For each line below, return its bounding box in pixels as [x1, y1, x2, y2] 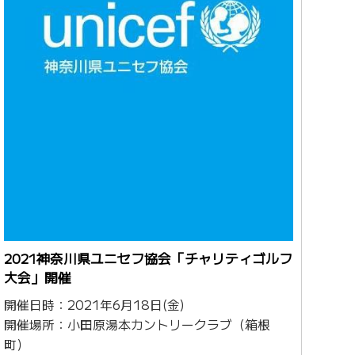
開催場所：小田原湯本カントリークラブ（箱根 [3, 315, 270, 334]
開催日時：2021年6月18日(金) [3, 296, 185, 315]
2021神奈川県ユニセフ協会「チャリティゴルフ [3, 249, 292, 269]
